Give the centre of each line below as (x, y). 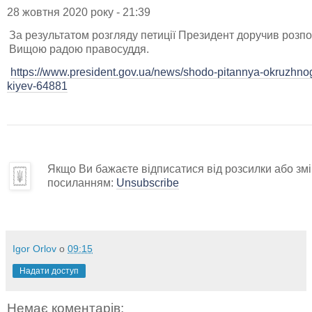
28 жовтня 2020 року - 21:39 (79, 12)
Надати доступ (49, 271)
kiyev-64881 (37, 86)
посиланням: (82, 182)
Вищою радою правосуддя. (79, 49)
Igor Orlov (34, 248)
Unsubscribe (148, 182)
